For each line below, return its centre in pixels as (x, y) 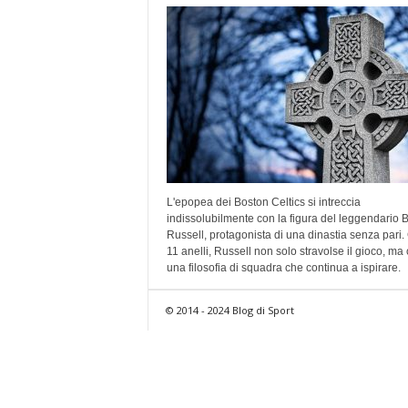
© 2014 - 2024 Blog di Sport (229, 310)
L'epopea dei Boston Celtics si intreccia (263, 202)
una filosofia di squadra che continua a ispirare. (283, 267)
